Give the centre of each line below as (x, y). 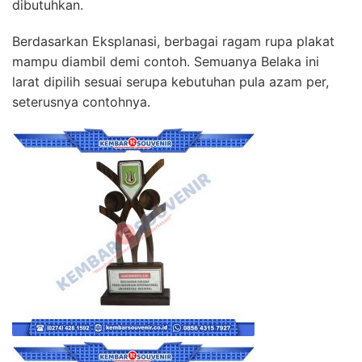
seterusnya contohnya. (81, 101)
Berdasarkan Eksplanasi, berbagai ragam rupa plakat (173, 41)
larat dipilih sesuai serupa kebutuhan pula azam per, (170, 81)
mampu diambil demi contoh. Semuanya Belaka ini (166, 61)
